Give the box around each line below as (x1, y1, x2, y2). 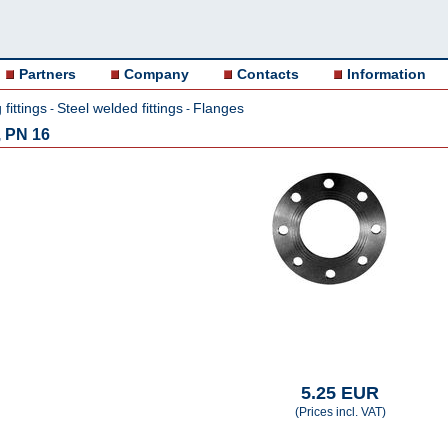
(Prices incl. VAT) (294, 405, 386, 419)
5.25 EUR (301, 383, 380, 403)
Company (124, 66, 189, 82)
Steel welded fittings (57, 100, 183, 116)
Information (347, 66, 426, 82)
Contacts (237, 66, 299, 82)
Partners (19, 66, 76, 82)
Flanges (193, 100, 244, 116)
